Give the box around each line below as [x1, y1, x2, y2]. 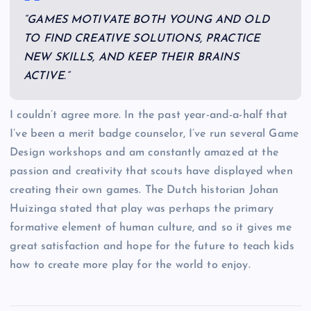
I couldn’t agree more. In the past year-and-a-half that [10, 109, 287, 121]
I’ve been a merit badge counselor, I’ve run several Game [10, 128, 299, 140]
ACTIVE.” [24, 70, 70, 82]
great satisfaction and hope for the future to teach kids [10, 240, 294, 252]
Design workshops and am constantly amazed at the [10, 146, 278, 158]
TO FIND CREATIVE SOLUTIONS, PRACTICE [24, 33, 260, 44]
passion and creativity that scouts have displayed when [10, 165, 293, 177]
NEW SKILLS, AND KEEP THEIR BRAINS [24, 51, 239, 63]
